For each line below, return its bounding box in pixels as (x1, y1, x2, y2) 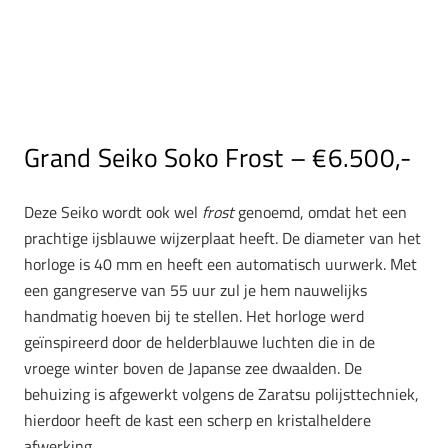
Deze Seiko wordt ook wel (24, 200, 202, 225)
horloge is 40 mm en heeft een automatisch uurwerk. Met (24, 252, 417, 277)
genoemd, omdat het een (234, 200, 407, 225)
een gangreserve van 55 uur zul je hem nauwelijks (24, 278, 367, 303)
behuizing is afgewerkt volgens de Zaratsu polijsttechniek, (24, 382, 419, 407)
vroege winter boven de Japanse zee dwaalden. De (24, 356, 362, 381)
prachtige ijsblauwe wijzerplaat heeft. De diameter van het (24, 226, 421, 251)
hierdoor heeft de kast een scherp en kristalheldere (24, 408, 371, 433)
